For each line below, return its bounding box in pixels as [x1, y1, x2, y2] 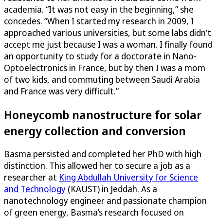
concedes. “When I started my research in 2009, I [4, 15, 194, 27]
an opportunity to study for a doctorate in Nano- [4, 50, 197, 62]
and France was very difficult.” [4, 85, 119, 97]
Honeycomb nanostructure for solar [4, 106, 201, 123]
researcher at [4, 171, 59, 183]
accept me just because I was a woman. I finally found [4, 38, 213, 50]
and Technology [4, 183, 66, 195]
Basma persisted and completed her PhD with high [4, 148, 201, 160]
